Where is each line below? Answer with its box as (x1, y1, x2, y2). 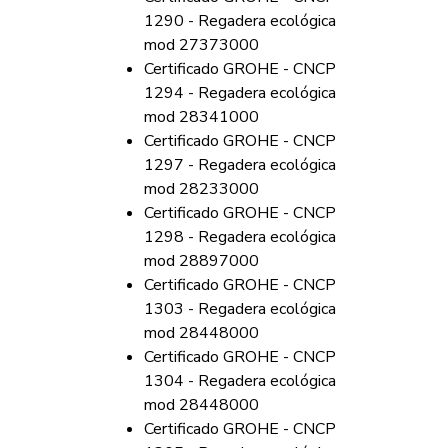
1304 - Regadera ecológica (144, 370, 336, 392)
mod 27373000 (144, 34, 259, 56)
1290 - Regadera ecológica (144, 10, 336, 32)
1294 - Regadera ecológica (144, 82, 336, 104)
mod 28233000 (144, 178, 259, 200)
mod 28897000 (144, 250, 259, 272)
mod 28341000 (144, 106, 259, 128)
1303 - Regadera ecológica (144, 298, 336, 320)
